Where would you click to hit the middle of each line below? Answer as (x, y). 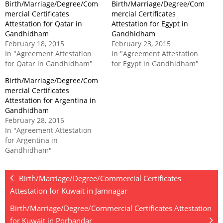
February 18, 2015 (35, 43)
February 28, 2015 (35, 120)
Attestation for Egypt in (150, 23)
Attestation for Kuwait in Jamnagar (69, 190)
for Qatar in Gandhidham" (49, 63)
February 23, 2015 (141, 43)
